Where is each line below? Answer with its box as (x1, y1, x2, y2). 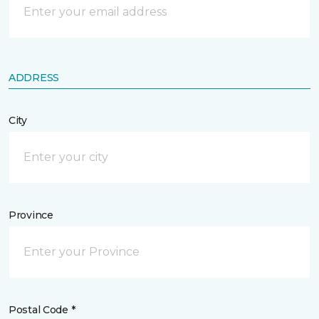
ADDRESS (9, 71, 60, 84)
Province (9, 209, 53, 221)
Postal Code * (9, 303, 75, 316)
